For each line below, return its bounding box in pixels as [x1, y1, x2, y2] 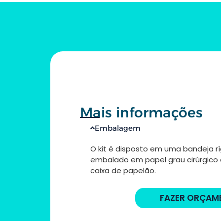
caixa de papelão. [90, 165, 156, 176]
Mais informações [80, 104, 203, 121]
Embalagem [95, 123, 141, 133]
